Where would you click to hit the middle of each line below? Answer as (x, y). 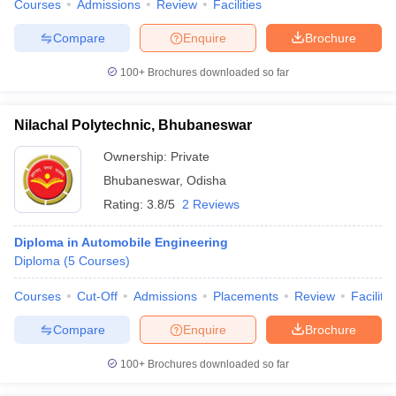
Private (190, 156)
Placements (246, 296)
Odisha (206, 180)
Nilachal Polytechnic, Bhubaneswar (133, 125)
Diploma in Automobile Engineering (121, 242)
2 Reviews (211, 204)
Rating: (125, 204)
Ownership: (137, 156)
